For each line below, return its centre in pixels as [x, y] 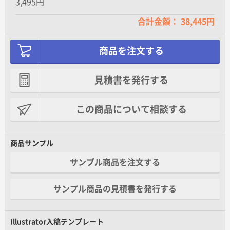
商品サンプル [32, 143]
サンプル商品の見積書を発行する [115, 189]
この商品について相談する [131, 109]
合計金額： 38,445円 [176, 21]
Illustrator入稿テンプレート [57, 222]
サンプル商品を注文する [115, 162]
